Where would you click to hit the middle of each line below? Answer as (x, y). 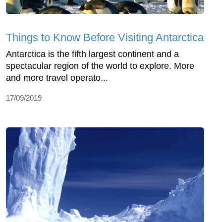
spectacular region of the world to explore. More (100, 66)
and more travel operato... (57, 78)
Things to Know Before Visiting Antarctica (105, 38)
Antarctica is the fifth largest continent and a (92, 54)
